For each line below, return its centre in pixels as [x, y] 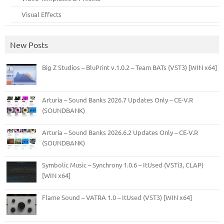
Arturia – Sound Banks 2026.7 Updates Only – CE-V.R [117, 99]
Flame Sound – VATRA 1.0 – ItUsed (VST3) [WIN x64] [117, 197]
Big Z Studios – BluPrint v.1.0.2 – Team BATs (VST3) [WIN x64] [129, 67]
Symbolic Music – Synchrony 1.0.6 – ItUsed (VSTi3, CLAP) [123, 164]
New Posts [29, 44]
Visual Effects [42, 14]
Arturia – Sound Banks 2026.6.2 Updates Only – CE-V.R [120, 132]
